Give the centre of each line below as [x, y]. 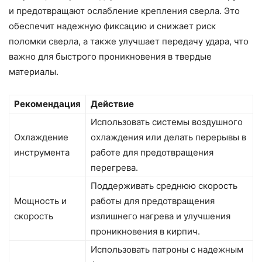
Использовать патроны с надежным [167, 250]
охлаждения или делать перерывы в [168, 137]
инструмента [42, 153]
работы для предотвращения [153, 201]
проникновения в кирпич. [145, 232]
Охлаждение [41, 137]
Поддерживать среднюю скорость [164, 186]
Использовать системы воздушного [167, 122]
